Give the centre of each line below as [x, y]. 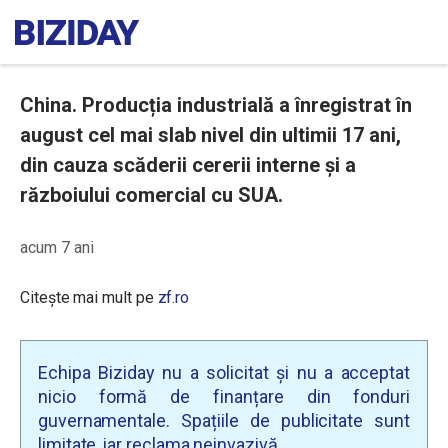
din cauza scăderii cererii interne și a [188, 165]
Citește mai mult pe [89, 297]
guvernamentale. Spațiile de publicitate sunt [224, 420]
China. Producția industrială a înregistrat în [216, 105]
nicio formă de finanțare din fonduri [224, 396]
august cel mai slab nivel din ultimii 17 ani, [210, 135]
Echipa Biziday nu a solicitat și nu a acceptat [224, 372]
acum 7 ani [57, 247]
